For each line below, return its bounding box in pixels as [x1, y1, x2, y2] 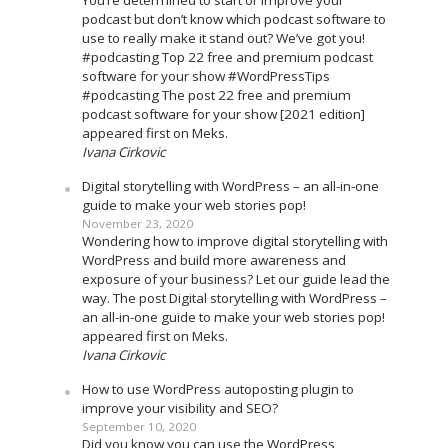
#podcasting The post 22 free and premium [81, 86, 351, 105]
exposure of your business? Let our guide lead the [81, 270, 390, 289]
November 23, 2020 [81, 216, 193, 232]
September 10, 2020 [81, 419, 196, 435]
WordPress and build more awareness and [81, 251, 346, 270]
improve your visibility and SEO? [81, 399, 278, 418]
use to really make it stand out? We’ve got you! [81, 29, 365, 48]
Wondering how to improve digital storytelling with [81, 232, 388, 251]
